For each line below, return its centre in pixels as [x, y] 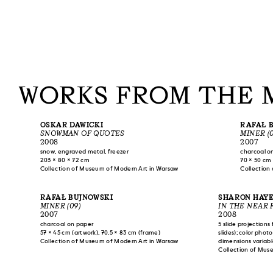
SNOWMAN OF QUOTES [82, 133]
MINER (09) [60, 206]
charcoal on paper [67, 224]
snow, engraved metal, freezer [84, 152]
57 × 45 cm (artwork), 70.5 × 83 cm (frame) [100, 233]
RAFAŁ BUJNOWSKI [76, 197]
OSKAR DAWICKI [72, 125]
